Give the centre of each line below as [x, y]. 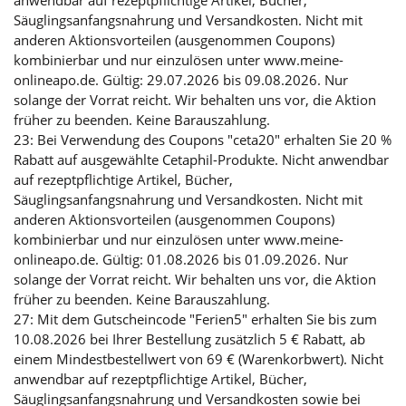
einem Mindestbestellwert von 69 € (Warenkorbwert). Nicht [198, 358]
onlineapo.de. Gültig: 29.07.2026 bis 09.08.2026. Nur [181, 79]
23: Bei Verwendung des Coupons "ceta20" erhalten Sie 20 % [203, 139]
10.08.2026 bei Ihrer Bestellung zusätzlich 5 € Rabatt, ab [189, 338]
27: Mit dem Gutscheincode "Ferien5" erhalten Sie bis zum [195, 319]
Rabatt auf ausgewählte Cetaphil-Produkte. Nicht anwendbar [201, 159]
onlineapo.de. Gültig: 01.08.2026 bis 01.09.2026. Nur [181, 259]
